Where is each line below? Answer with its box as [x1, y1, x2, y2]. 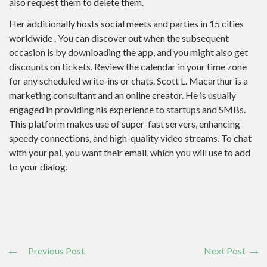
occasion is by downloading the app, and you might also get [9, 46, 248, 58]
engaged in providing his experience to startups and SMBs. [9, 104, 246, 115]
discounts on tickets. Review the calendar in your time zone [9, 61, 247, 72]
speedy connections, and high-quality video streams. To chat [9, 132, 252, 144]
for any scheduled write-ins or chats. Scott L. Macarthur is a [9, 75, 248, 86]
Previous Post [28, 244, 85, 256]
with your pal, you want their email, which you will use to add [9, 147, 250, 158]
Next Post [204, 244, 247, 256]
